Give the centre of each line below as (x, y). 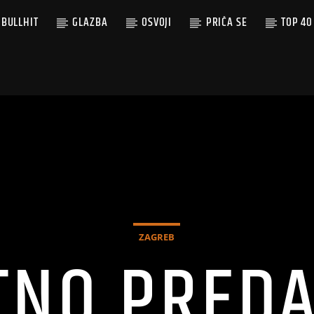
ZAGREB (157, 237)
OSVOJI (157, 22)
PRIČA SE (226, 22)
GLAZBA (90, 22)
